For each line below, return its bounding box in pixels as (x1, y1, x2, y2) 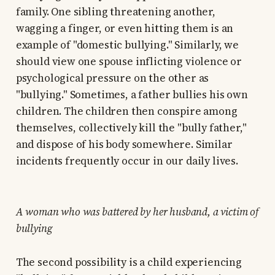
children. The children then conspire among (15, 104, 238, 119)
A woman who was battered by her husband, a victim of (15, 204, 258, 220)
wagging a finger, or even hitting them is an (15, 21, 234, 36)
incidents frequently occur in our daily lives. (15, 153, 238, 169)
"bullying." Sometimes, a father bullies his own (15, 87, 248, 103)
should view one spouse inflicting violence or (15, 54, 242, 69)
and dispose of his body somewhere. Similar (15, 137, 233, 152)
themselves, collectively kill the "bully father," (15, 120, 247, 136)
